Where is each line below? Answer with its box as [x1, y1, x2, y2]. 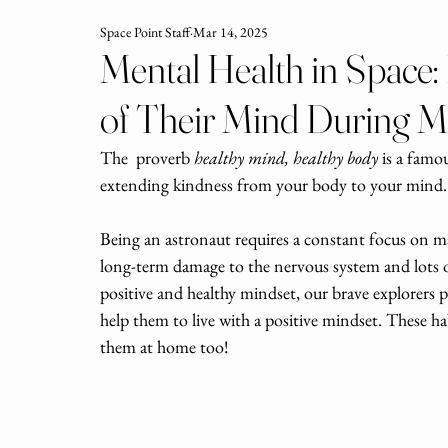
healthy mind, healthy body [194, 146, 378, 169]
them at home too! [100, 335, 229, 358]
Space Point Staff [100, 22, 190, 41]
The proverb [100, 146, 194, 169]
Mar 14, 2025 [193, 22, 268, 41]
